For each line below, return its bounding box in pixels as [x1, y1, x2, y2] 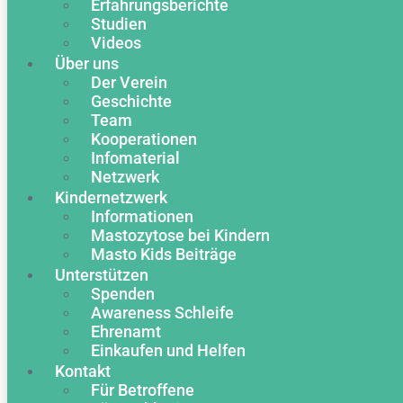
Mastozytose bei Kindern [91, 226, 270, 245]
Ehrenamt [91, 322, 161, 341]
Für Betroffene [91, 381, 194, 399]
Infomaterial [91, 148, 180, 167]
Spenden [91, 284, 155, 303]
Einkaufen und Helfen [91, 341, 246, 360]
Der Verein [91, 73, 167, 92]
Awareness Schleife [91, 303, 234, 322]
